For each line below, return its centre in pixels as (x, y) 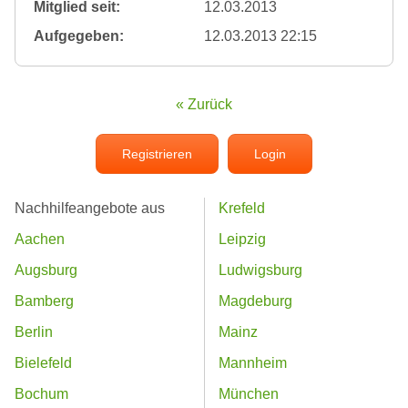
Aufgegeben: (79, 36)
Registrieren (157, 153)
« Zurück (204, 104)
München (249, 393)
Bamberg (44, 301)
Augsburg (46, 270)
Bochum (41, 393)
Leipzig (242, 239)
